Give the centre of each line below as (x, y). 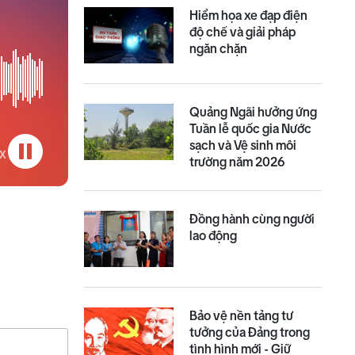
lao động (214, 235)
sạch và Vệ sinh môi (243, 145)
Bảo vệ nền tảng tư (242, 315)
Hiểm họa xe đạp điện (249, 15)
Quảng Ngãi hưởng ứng (254, 111)
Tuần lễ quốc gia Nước (251, 128)
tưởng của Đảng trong (250, 332)
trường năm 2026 (237, 161)
